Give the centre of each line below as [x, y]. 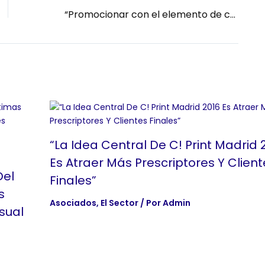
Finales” [73, 180]
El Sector [119, 203]
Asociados [73, 203]
